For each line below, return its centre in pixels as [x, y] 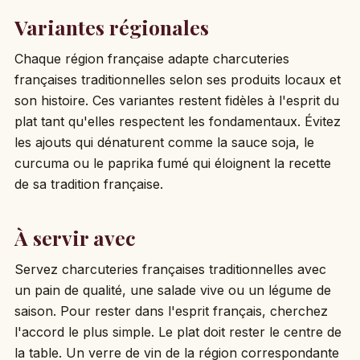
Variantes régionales [111, 27]
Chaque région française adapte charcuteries [151, 58]
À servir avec [75, 237]
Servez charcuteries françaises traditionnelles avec [170, 269]
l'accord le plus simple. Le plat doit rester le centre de [178, 331]
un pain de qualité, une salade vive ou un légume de [172, 290]
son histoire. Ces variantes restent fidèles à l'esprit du [176, 100]
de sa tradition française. [88, 184]
